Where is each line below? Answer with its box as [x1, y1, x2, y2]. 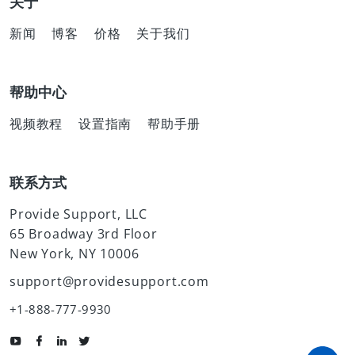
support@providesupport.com [10, 273, 209, 290]
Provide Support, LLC [10, 205, 147, 223]
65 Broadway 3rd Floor [10, 225, 158, 242]
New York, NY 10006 [10, 245, 139, 262]
